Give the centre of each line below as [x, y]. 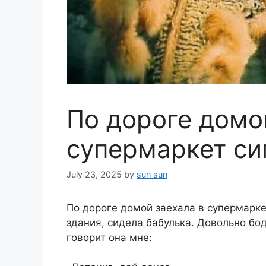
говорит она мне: [109, 237]
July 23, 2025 [94, 174]
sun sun [152, 174]
